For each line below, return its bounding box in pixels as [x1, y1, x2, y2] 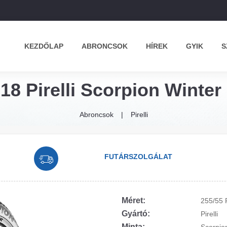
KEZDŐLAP [24, 42, 63, 50]
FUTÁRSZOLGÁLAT [104, 153, 172, 161]
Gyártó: [122, 209, 150, 218]
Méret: [122, 196, 145, 205]
